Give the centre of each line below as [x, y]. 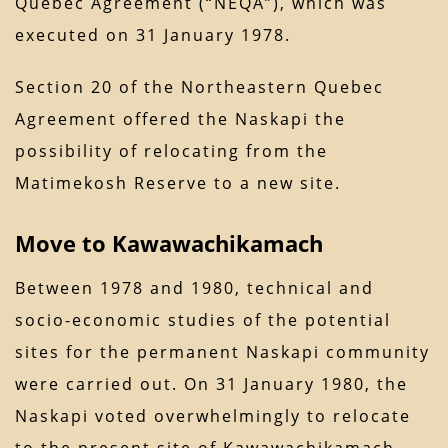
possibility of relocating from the [171, 151]
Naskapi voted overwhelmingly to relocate [213, 416]
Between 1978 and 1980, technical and [194, 288]
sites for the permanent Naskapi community [222, 352]
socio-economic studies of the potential [203, 320]
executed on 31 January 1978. [153, 35]
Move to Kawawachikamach [169, 243]
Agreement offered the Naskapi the [180, 119]
